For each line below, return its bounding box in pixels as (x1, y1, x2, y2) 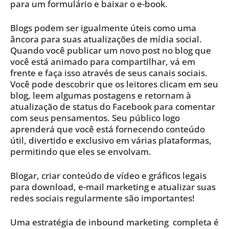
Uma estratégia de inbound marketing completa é (10, 216, 219, 228)
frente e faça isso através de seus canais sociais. (10, 66, 208, 79)
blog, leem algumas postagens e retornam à (10, 89, 191, 101)
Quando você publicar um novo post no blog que (10, 44, 211, 56)
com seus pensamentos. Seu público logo (10, 111, 180, 124)
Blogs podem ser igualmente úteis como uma (10, 21, 196, 34)
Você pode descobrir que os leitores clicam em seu (10, 78, 218, 90)
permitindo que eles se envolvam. (10, 145, 151, 157)
